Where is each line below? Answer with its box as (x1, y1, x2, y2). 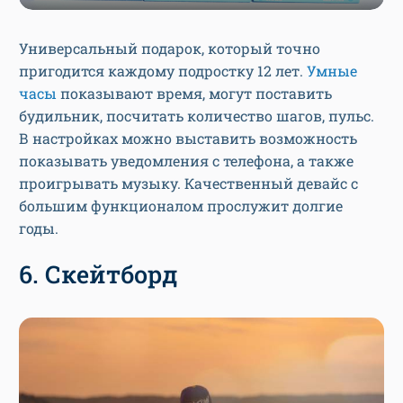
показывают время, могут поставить (57, 84, 332, 103)
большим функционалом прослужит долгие (19, 196, 343, 216)
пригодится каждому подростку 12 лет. (19, 61, 307, 81)
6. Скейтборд (19, 258, 178, 291)
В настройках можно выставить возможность (19, 129, 357, 148)
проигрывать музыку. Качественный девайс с (19, 174, 358, 193)
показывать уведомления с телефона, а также (19, 151, 354, 171)
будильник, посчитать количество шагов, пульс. (19, 106, 374, 126)
